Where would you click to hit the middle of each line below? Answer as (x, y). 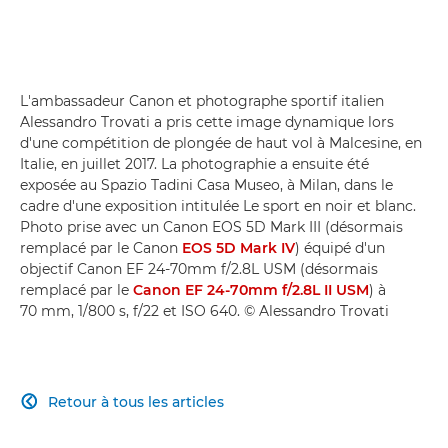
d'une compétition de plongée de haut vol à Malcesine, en (221, 142)
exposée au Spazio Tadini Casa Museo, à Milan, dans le (206, 184)
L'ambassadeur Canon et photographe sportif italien (202, 100)
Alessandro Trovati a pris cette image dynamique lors (207, 121)
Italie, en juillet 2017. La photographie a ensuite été (194, 163)
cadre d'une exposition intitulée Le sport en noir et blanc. (218, 205)
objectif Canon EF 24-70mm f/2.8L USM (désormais (199, 268)
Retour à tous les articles (136, 401)
